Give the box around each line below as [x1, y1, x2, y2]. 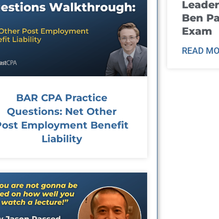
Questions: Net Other [6, 105, 117, 117]
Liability [41, 132, 82, 145]
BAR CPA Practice [16, 91, 108, 104]
